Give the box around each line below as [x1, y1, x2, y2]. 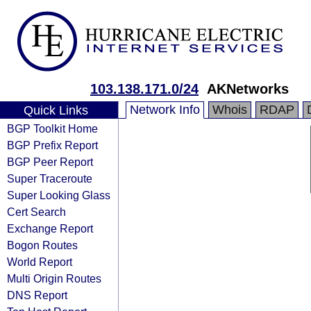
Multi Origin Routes [7, 272, 101, 285]
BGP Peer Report [7, 155, 93, 168]
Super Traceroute [7, 172, 92, 185]
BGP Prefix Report [7, 139, 98, 151]
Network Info [130, 103, 200, 117]
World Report [7, 255, 72, 268]
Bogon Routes [7, 239, 78, 251]
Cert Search [7, 205, 66, 218]
